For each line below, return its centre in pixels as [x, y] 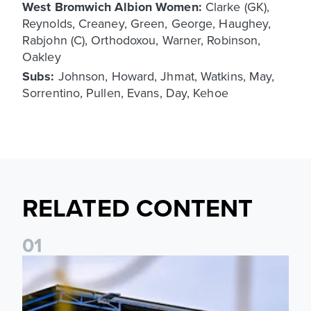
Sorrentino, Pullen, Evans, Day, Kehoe [125, 92]
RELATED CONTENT [138, 207]
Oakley [42, 56]
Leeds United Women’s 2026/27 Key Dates [125, 261]
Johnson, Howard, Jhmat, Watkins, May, [166, 76]
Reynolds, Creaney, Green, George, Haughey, [147, 23]
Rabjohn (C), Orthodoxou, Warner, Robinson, [142, 40]
